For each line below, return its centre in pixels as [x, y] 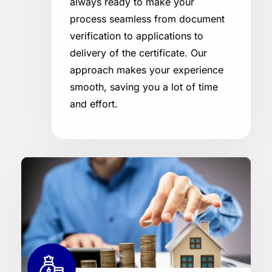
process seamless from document [147, 19]
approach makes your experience [147, 70]
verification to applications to [137, 36]
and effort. [94, 104]
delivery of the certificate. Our [138, 53]
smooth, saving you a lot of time [144, 87]
